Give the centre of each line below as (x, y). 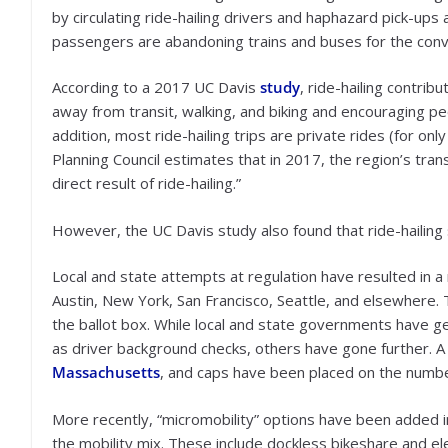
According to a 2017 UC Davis (156, 87)
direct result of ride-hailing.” (146, 183)
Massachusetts (106, 372)
